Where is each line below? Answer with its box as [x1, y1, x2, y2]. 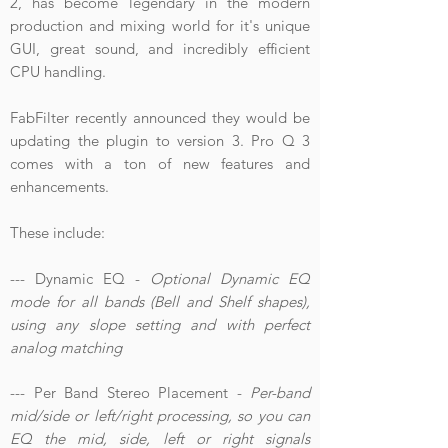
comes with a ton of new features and [10, 154, 310, 173]
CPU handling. [10, 62, 106, 81]
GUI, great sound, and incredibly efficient [10, 39, 310, 58]
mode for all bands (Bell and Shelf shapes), [10, 292, 310, 311]
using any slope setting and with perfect [10, 315, 310, 334]
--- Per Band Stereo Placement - [10, 383, 250, 402]
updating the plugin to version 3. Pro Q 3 [10, 131, 310, 150]
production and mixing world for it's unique [10, 16, 310, 35]
